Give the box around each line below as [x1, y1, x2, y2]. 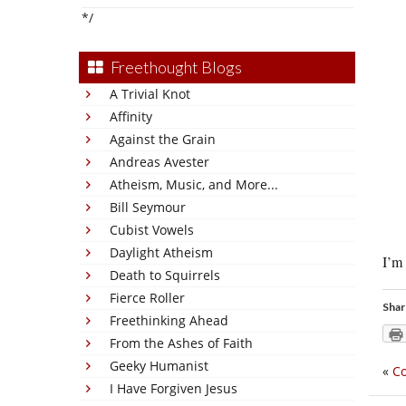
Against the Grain [110, 130, 216, 148]
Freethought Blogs [111, 57, 242, 77]
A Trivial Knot [110, 85, 190, 102]
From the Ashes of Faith [110, 334, 253, 352]
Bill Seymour [110, 198, 186, 216]
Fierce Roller [110, 289, 185, 306]
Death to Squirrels [110, 266, 220, 284]
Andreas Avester [110, 153, 209, 170]
